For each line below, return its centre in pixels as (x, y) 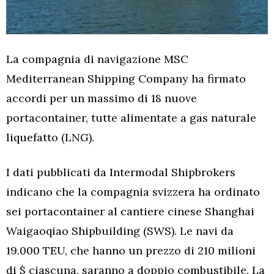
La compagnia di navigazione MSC (97, 59)
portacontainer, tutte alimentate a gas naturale (131, 117)
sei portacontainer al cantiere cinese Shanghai (130, 211)
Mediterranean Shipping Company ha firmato (126, 78)
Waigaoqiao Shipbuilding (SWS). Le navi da (120, 231)
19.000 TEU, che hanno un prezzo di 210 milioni (131, 250)
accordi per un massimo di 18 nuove (102, 98)
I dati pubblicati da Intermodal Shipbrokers (121, 172)
